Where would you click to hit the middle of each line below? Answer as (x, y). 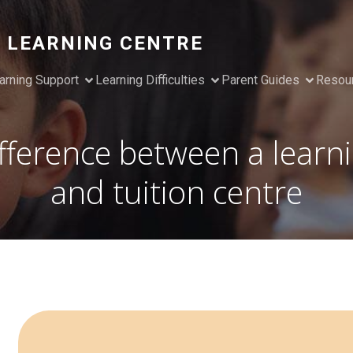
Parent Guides (260, 80)
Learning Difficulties (150, 80)
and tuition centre (176, 192)
